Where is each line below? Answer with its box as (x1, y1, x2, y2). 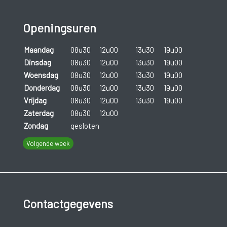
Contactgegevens (22, 197, 113, 211)
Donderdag (23, 83, 60, 92)
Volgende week (26, 139, 70, 147)
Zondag (23, 121, 48, 130)
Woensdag (23, 70, 58, 80)
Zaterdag (23, 108, 54, 118)
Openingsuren (22, 20, 96, 35)
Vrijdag (23, 95, 47, 105)
